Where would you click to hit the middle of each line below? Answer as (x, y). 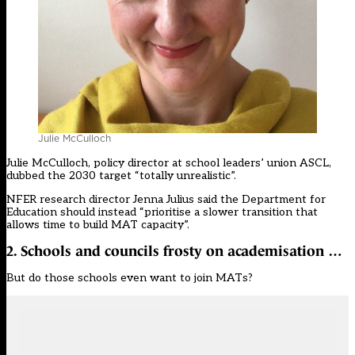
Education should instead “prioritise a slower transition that (162, 212)
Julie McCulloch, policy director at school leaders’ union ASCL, (169, 163)
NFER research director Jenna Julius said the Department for (166, 200)
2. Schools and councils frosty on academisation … (174, 251)
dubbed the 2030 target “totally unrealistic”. (121, 176)
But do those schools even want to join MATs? (130, 277)
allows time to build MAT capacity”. (99, 225)
